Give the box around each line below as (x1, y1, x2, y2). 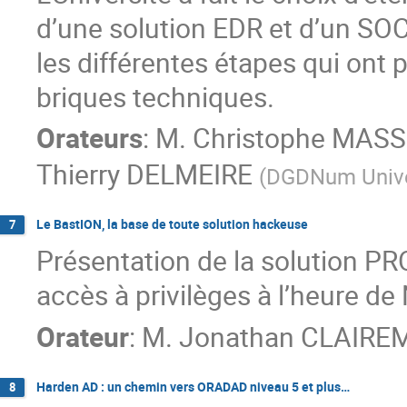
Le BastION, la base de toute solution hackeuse (36, 215, 308, 233)
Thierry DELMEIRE (36, 155, 253, 194)
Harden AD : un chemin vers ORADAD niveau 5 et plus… (36, 377, 350, 395)
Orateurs (36, 119, 143, 157)
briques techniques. (36, 77, 274, 115)
